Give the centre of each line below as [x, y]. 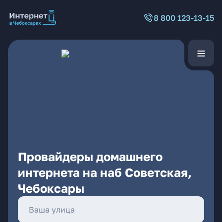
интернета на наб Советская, [105, 172]
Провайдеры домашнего [90, 156]
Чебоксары [51, 188]
